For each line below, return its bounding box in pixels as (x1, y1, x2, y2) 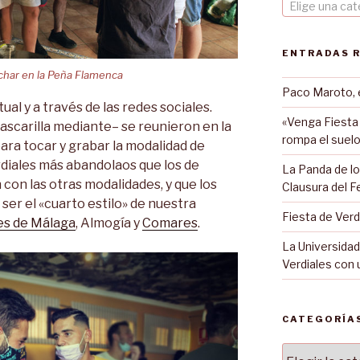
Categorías (280, 343, 347, 358)
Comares (142, 215, 198, 231)
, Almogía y (76, 215, 142, 231)
